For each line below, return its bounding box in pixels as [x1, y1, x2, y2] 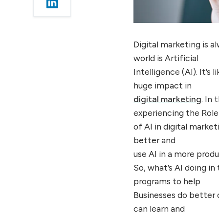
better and [133, 135, 176, 146]
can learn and [133, 203, 185, 214]
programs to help [133, 176, 201, 187]
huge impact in [133, 80, 192, 91]
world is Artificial [133, 53, 199, 64]
